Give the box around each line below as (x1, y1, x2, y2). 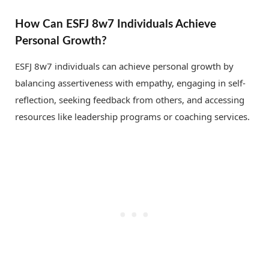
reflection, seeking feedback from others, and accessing (15, 94, 244, 106)
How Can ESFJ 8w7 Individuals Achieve (15, 17, 216, 30)
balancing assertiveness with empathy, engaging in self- (15, 77, 246, 89)
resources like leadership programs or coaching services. (15, 110, 250, 123)
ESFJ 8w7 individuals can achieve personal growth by (15, 60, 234, 73)
